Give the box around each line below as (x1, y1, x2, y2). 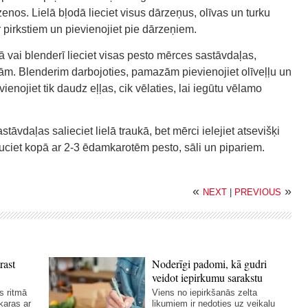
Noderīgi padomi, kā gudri (152, 256, 267, 271)
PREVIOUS (234, 187, 281, 197)
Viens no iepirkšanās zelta (152, 287, 258, 298)
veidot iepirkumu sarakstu (152, 270, 263, 285)
